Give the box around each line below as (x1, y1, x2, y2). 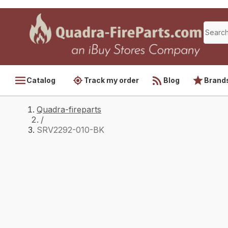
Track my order (84, 76, 139, 84)
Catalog (26, 76, 55, 84)
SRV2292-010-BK (37, 125, 104, 135)
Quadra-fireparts (37, 104, 101, 115)
